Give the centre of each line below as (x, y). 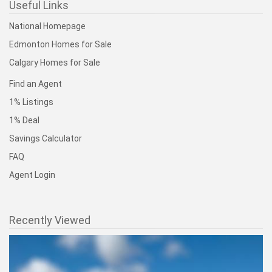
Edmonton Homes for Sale (60, 44)
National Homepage (47, 26)
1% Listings (31, 102)
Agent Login (32, 175)
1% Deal (24, 120)
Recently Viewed (50, 220)
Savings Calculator (46, 138)
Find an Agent (36, 84)
